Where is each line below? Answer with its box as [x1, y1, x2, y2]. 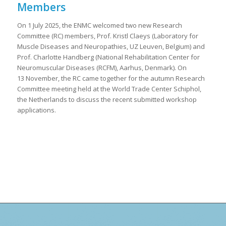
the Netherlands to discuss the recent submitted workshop [17, 95, 197, 104]
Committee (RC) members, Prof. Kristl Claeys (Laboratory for [17, 31, 198, 41]
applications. [17, 105, 56, 115]
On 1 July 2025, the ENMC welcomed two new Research [17, 21, 182, 30]
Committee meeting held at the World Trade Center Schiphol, [17, 84, 201, 94]
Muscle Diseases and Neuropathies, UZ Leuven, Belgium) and [17, 42, 205, 51]
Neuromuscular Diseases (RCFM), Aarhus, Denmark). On [17, 63, 187, 73]
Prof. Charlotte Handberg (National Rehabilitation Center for [17, 52, 200, 62]
